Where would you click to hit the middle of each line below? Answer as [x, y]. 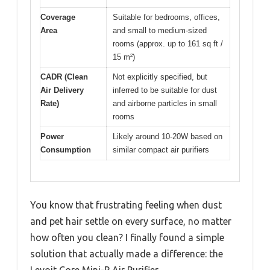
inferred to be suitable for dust [165, 90]
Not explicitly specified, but [160, 77]
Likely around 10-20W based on [168, 137]
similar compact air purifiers [161, 150]
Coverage [58, 17]
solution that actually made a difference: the [127, 253]
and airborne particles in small [165, 104]
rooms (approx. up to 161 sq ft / [168, 44]
